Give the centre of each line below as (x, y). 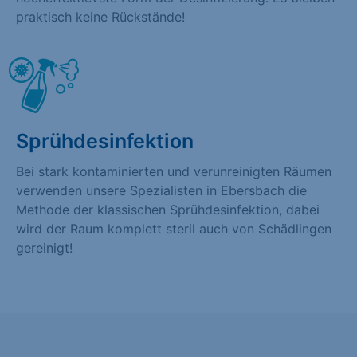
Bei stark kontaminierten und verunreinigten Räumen (174, 171)
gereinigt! (44, 247)
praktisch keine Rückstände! (100, 16)
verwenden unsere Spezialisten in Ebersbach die (161, 190)
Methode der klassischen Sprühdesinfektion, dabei (168, 209)
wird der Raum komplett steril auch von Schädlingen (174, 228)
